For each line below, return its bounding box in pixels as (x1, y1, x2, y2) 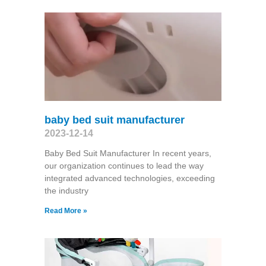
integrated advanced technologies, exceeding (44, 173, 215, 183)
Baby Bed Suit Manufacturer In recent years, (44, 148, 211, 158)
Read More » (44, 206, 87, 215)
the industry (44, 185, 88, 195)
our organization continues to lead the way (44, 160, 204, 170)
